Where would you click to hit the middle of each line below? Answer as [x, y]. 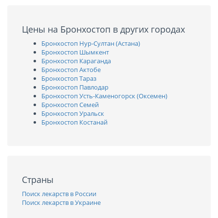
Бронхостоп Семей [70, 105]
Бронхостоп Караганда [76, 61]
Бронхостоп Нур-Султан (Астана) [91, 43]
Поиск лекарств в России [59, 194]
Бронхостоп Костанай [74, 122]
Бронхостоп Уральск [73, 113]
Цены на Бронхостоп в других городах [103, 29]
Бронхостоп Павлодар [75, 87]
